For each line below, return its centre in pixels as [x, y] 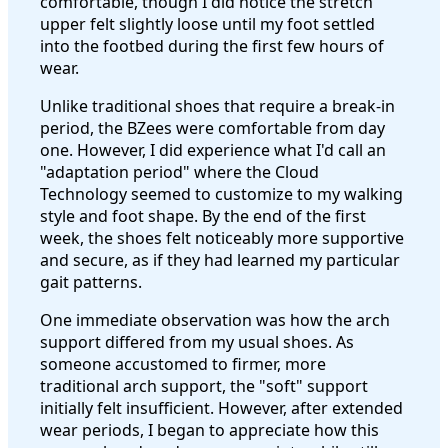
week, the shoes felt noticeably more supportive [222, 237]
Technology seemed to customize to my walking [221, 193]
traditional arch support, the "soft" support [204, 385]
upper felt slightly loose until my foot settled [207, 23]
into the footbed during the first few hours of [212, 45]
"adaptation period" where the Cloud [179, 171]
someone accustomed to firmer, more [183, 363]
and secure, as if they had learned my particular [220, 259]
